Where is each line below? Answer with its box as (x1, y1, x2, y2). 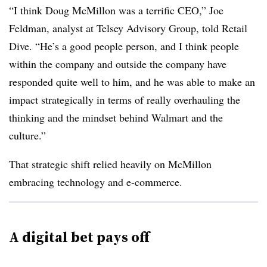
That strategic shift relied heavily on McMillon (9, 157, 212, 171)
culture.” (9, 128, 46, 142)
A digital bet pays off (9, 227, 150, 247)
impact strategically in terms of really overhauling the (9, 92, 240, 107)
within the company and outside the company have (9, 57, 226, 71)
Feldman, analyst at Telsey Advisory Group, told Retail (9, 21, 247, 35)
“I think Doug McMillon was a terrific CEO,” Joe (9, 3, 223, 17)
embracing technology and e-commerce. (9, 175, 182, 189)
